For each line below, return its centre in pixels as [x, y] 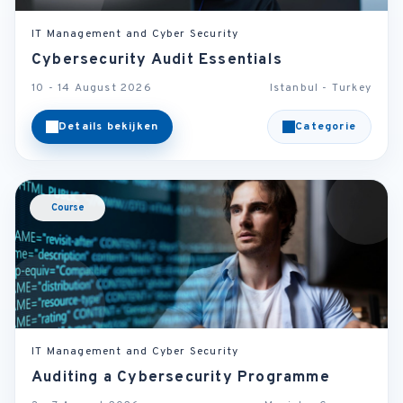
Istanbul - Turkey [320, 88]
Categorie [326, 127]
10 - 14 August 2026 [92, 88]
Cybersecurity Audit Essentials [157, 60]
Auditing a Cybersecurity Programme [181, 378]
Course [67, 208]
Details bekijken [109, 127]
